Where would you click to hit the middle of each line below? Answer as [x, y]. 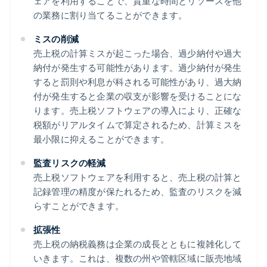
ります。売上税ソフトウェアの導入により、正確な [138, 111]
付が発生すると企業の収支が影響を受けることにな [138, 96]
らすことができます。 [79, 206]
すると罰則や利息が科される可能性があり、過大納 [138, 82]
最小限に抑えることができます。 [101, 139]
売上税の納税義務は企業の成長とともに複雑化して [138, 244]
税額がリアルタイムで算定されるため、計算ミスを [138, 125]
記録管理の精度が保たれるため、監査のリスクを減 [138, 192]
